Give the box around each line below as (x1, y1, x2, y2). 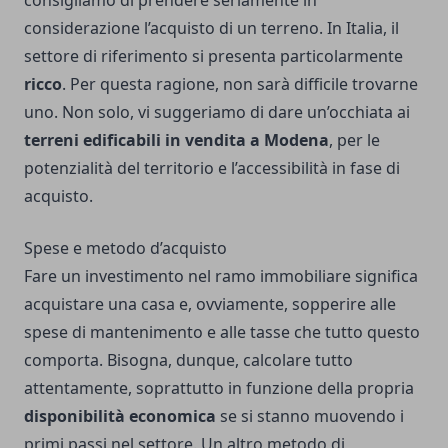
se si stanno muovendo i (216, 405, 404, 428)
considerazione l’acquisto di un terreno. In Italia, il (24, 17, 399, 40)
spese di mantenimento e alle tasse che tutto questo (24, 321, 420, 344)
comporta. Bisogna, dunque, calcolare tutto (24, 349, 353, 372)
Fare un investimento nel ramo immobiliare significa (24, 265, 418, 288)
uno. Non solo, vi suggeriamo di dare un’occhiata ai (24, 101, 410, 124)
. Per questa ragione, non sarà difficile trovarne (62, 73, 418, 96)
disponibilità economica (24, 405, 216, 428)
